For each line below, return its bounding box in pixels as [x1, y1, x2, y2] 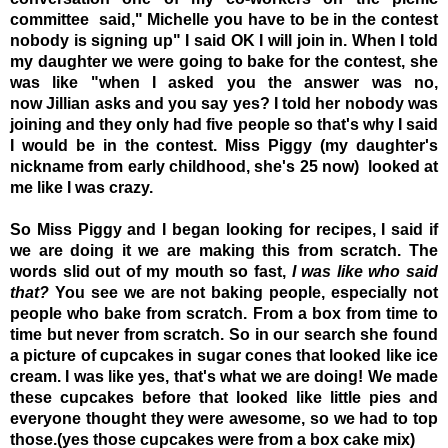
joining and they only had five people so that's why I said [10, 115, 438, 133]
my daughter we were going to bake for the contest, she [10, 52, 438, 70]
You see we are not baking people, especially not [49, 283, 438, 301]
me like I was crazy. [10, 178, 153, 196]
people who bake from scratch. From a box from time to [10, 304, 438, 322]
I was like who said [286, 262, 439, 280]
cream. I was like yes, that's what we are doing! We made [10, 367, 438, 385]
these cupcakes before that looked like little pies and [10, 388, 438, 406]
